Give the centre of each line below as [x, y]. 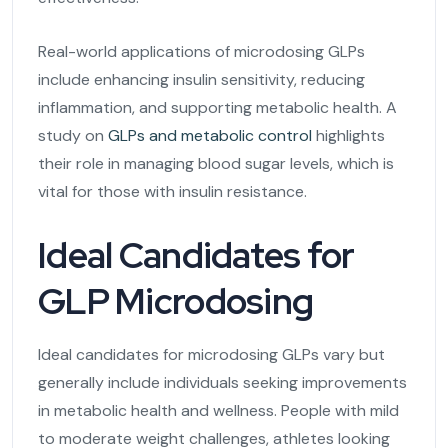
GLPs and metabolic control [210, 135]
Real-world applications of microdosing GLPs [201, 51]
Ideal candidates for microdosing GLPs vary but [211, 354]
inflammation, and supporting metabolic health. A [217, 107]
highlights [348, 135]
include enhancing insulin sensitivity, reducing [201, 79]
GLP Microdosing [176, 300]
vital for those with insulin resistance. [172, 191]
